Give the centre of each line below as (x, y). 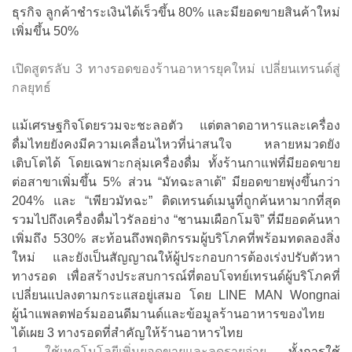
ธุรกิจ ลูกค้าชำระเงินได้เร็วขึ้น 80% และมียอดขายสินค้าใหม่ (176, 12)
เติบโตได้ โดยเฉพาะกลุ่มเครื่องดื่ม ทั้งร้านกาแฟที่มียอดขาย (176, 163)
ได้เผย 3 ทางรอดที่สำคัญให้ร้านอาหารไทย (127, 332)
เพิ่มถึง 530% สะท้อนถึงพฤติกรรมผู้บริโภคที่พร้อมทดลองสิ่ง (176, 238)
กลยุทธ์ (31, 87)
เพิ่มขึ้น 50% (45, 31)
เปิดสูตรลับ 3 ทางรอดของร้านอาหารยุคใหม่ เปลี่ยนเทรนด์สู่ (176, 68)
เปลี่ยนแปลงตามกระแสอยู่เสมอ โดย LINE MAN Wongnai (176, 295)
